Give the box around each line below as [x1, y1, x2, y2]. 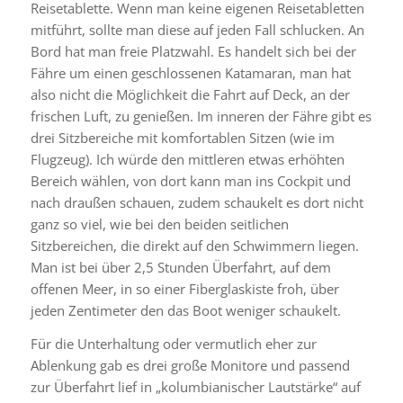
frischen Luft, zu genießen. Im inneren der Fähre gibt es [30, 107, 372, 126]
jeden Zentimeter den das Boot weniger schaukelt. [30, 301, 341, 320]
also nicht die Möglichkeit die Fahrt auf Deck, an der [30, 85, 350, 104]
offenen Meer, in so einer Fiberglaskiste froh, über [30, 280, 339, 299]
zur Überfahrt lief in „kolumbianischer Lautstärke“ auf [30, 378, 361, 396]
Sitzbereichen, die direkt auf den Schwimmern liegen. [30, 237, 359, 255]
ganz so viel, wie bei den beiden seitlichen [30, 215, 289, 234]
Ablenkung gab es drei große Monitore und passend [30, 356, 350, 374]
